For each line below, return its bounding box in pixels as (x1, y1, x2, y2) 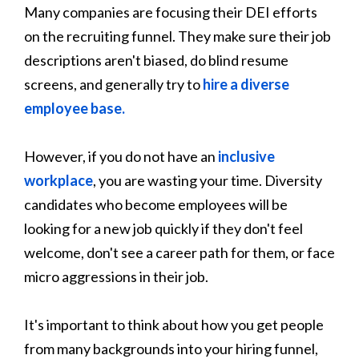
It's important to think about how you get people (24, 315, 324, 333)
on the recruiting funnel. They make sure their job (24, 26, 331, 45)
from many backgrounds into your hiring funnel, (24, 339, 318, 357)
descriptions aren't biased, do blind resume (24, 50, 288, 69)
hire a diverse (203, 75, 289, 93)
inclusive (218, 147, 275, 165)
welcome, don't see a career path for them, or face (24, 243, 335, 261)
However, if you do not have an (24, 147, 218, 165)
